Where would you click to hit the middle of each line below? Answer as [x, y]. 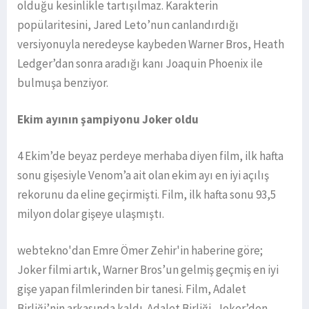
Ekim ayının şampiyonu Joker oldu [108, 119]
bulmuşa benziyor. [64, 82]
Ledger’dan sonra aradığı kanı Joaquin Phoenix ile [140, 63]
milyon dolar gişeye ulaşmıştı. [91, 213]
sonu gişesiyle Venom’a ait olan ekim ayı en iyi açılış [143, 175]
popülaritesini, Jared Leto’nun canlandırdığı [128, 24]
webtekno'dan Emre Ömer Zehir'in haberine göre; [140, 250]
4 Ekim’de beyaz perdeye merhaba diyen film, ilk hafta [150, 156]
